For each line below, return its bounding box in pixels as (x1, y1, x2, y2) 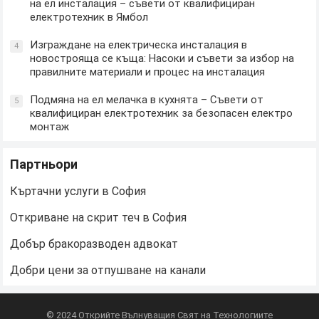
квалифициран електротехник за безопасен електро (30, 107, 293, 120)
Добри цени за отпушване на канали (10, 263, 206, 278)
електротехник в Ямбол (30, 11, 149, 24)
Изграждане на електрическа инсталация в (30, 38, 248, 52)
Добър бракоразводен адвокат (10, 237, 179, 251)
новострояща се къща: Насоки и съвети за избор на (30, 52, 295, 66)
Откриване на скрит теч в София (10, 211, 187, 225)
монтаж (30, 120, 70, 134)
